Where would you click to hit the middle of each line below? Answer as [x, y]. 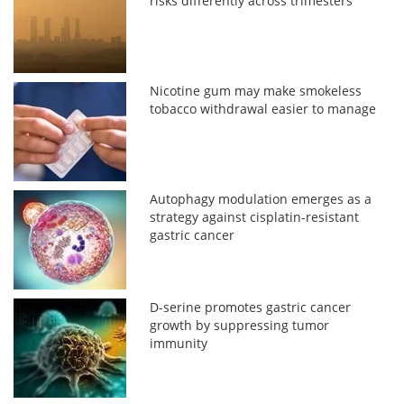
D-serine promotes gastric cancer [251, 307]
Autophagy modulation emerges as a [261, 198]
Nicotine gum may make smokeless [256, 90]
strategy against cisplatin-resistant [255, 216]
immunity [179, 343]
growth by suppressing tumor [240, 325]
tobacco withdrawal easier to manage [263, 108]
